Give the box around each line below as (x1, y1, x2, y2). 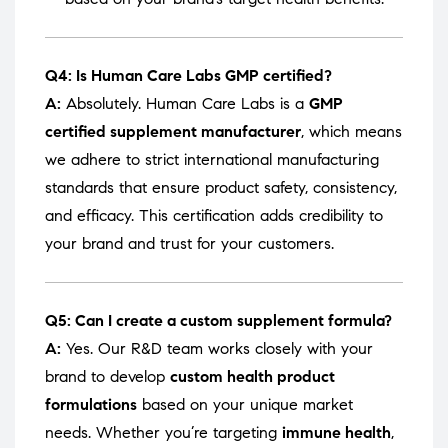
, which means (301, 122, 402, 142)
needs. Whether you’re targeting (45, 423, 282, 443)
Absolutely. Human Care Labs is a (61, 94, 309, 114)
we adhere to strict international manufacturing (45, 150, 379, 170)
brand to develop (45, 367, 170, 387)
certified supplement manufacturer (45, 122, 301, 142)
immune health (282, 423, 391, 443)
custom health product (170, 367, 335, 387)
